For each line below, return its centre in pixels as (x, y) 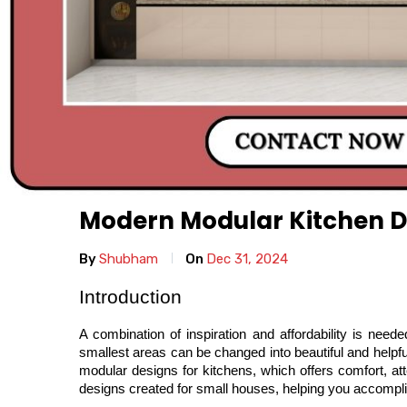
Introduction (130, 298)
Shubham (129, 259)
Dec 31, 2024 (247, 259)
